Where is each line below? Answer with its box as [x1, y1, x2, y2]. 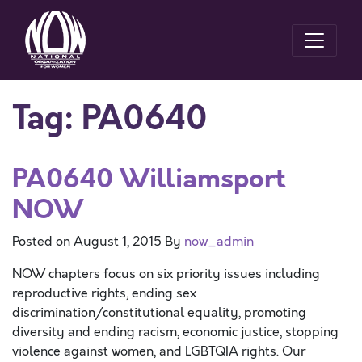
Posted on [12, 233, 74, 250]
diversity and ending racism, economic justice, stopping [12, 323, 339, 341]
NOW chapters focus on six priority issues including [12, 265, 320, 283]
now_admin [184, 233, 254, 250]
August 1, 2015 [74, 233, 162, 250]
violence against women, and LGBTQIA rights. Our [12, 343, 305, 360]
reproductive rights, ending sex [12, 284, 196, 302]
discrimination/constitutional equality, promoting [12, 304, 306, 322]
